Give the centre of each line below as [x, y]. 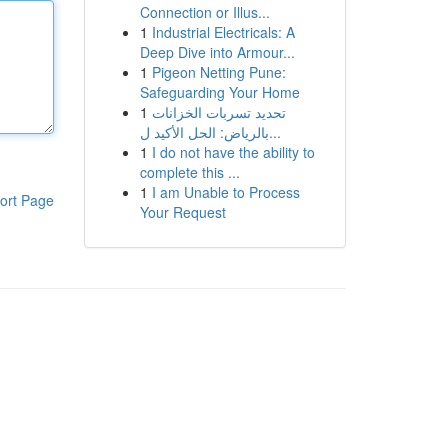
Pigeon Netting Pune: [218, 72]
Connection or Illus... [204, 12]
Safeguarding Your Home [219, 92]
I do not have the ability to [233, 152]
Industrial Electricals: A [223, 32]
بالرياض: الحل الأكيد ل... [274, 132]
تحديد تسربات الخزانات [218, 112]
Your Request [182, 212]
